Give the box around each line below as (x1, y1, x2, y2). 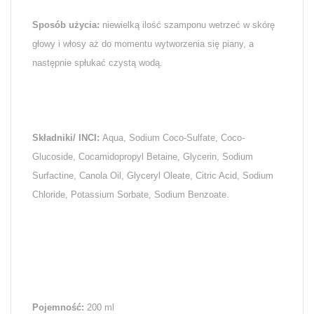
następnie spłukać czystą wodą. (32, 57, 163, 69)
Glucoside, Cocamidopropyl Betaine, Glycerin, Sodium (32, 151, 253, 163)
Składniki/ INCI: (32, 132, 102, 144)
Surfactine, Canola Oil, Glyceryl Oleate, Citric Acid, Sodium (32, 170, 273, 182)
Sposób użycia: (32, 20, 102, 31)
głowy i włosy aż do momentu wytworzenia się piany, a (32, 39, 254, 50)
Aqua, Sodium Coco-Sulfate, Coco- (102, 132, 245, 144)
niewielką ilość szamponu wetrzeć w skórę (102, 20, 275, 31)
